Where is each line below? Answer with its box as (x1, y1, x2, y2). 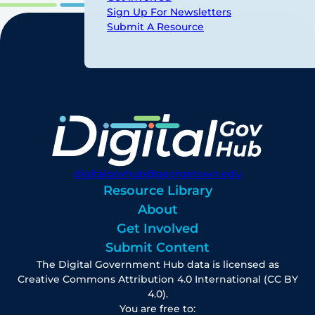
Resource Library (103, 183, 212, 199)
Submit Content (105, 240, 210, 256)
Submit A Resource (107, 20, 204, 33)
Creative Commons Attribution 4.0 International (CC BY (17, 273, 298, 286)
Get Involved (117, 221, 198, 237)
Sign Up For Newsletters (107, 6, 231, 18)
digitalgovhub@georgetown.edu (74, 167, 241, 181)
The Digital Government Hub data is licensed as (36, 258, 279, 271)
